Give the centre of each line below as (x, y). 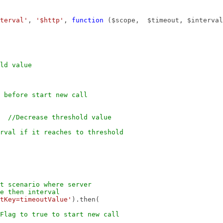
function (88, 20)
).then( (86, 199)
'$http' (50, 20)
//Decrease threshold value (60, 117)
